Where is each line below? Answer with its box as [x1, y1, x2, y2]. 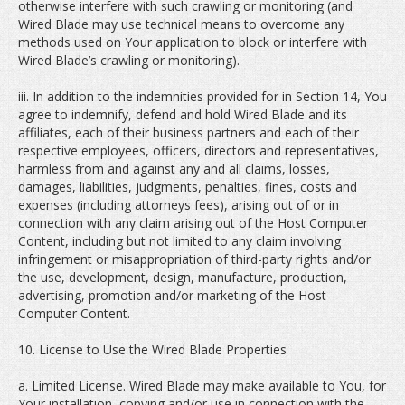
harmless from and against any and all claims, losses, [18, 160, 330, 177]
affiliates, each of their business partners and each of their [18, 124, 359, 141]
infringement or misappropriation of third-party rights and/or [18, 250, 371, 268]
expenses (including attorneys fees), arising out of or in [18, 196, 339, 213]
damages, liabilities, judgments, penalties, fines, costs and [18, 178, 357, 195]
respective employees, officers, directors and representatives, [18, 142, 379, 159]
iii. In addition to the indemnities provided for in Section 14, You [18, 88, 387, 105]
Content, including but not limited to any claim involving [18, 232, 341, 250]
